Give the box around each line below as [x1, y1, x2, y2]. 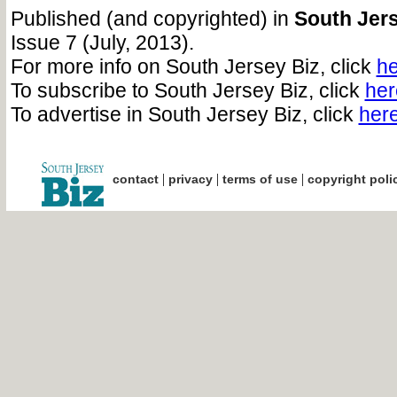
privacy [167, 172, 213, 186]
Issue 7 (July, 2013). [10, 31, 194, 54]
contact [112, 172, 159, 186]
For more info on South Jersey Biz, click [10, 55, 377, 78]
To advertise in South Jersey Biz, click [10, 103, 359, 126]
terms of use [222, 172, 298, 186]
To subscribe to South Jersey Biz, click [10, 79, 365, 102]
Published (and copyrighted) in [10, 7, 294, 30]
